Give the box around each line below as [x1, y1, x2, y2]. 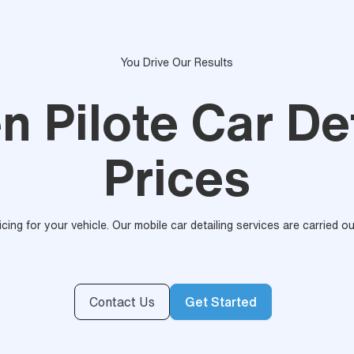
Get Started [185, 296, 257, 308]
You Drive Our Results [121, 57, 233, 68]
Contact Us [89, 296, 155, 308]
